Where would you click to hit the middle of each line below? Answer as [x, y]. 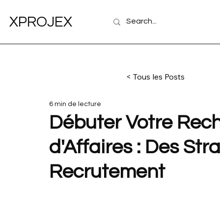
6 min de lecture [75, 104]
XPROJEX [41, 22]
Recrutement [107, 171]
